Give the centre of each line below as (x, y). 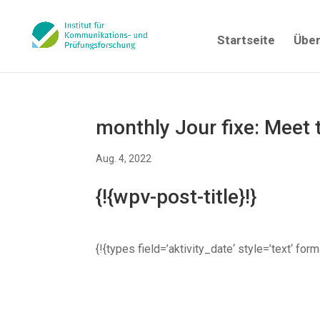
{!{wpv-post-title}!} (176, 197)
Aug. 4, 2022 (124, 159)
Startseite (246, 40)
